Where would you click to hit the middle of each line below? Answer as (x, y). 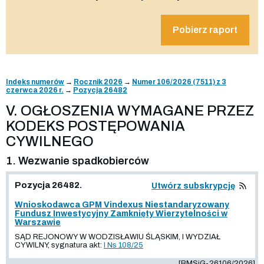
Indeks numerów (35, 82)
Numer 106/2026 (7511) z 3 (179, 82)
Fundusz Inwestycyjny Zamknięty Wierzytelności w (121, 213)
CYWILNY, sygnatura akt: (59, 245)
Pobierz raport (205, 29)
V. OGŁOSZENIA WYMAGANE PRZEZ (130, 110)
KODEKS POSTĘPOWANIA (95, 126)
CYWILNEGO (50, 141)
